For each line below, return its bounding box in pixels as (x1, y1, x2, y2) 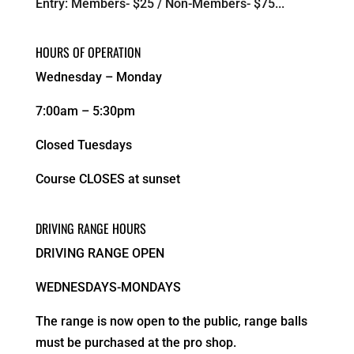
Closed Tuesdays (35, 137, 132, 153)
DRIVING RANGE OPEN (35, 245, 164, 261)
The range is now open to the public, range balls (35, 313, 307, 329)
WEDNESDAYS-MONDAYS (35, 279, 181, 295)
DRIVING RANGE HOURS (35, 218, 146, 238)
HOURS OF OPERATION (35, 42, 141, 62)
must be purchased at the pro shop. (35, 334, 236, 350)
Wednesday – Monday (35, 69, 162, 85)
